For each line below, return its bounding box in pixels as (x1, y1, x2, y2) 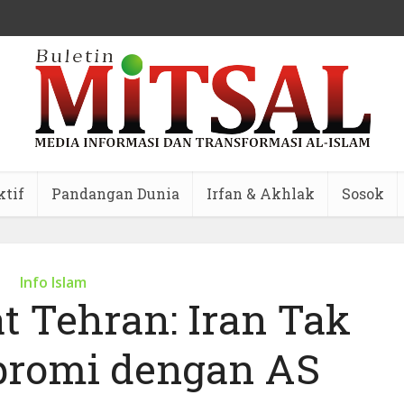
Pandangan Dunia (50, 184, 179, 203)
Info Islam (20, 272, 87, 292)
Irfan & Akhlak (206, 184, 315, 203)
